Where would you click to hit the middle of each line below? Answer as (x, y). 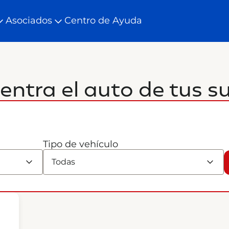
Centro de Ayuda (103, 20)
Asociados (29, 20)
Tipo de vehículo (81, 144)
